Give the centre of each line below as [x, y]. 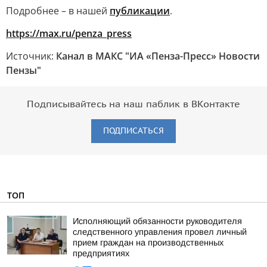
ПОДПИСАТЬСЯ [133, 131]
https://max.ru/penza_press [69, 33]
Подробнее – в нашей [58, 11]
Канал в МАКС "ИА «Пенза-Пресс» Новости [158, 56]
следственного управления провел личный [160, 232]
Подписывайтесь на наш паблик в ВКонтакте [133, 104]
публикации [140, 11]
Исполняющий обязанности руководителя [157, 221]
